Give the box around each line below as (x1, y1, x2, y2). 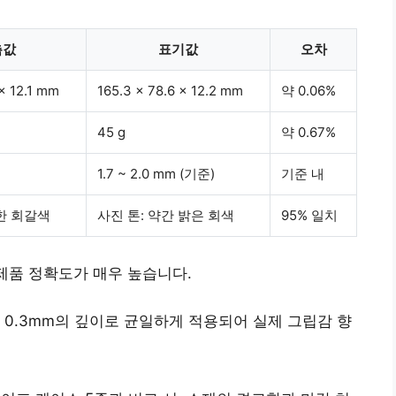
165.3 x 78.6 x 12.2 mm (97, 81, 243, 99)
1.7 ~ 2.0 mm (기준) (97, 164, 215, 182)
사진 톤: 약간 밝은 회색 (97, 206, 234, 224)
